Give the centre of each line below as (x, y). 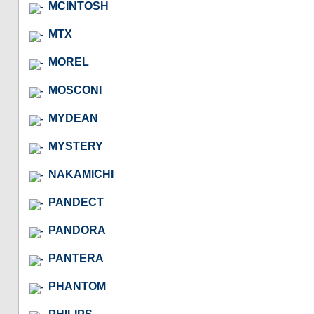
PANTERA (76, 258)
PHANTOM (77, 286)
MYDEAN (73, 118)
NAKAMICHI (81, 174)
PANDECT (76, 202)
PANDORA (77, 230)
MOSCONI (75, 90)
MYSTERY (76, 146)
